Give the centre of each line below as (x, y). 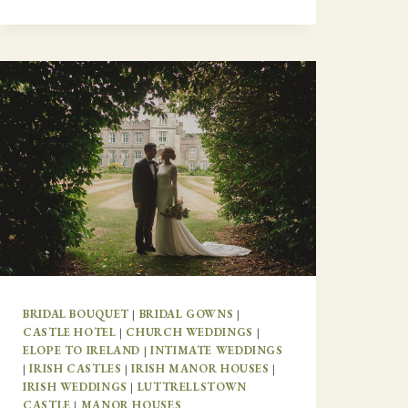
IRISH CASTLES (76, 369)
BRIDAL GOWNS (186, 314)
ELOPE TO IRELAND (82, 351)
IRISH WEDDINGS (75, 387)
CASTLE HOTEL (70, 332)
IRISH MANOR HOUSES (200, 369)
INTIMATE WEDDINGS (216, 351)
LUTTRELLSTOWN (192, 387)
